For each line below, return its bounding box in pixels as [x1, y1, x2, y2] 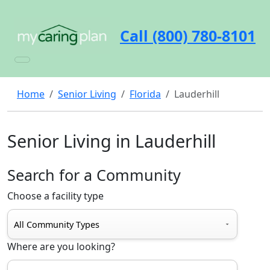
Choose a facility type [7, 189, 104, 202]
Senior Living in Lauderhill [7, 129, 216, 152]
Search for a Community [7, 165, 181, 185]
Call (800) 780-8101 [120, 25, 256, 46]
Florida [130, 87, 161, 101]
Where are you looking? [7, 240, 115, 253]
